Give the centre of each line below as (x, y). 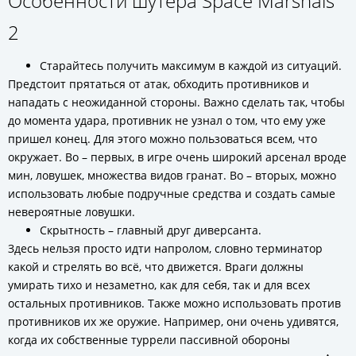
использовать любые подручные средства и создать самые (172, 193)
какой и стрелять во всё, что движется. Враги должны (156, 267)
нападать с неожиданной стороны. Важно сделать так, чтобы (176, 102)
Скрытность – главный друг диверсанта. (151, 230)
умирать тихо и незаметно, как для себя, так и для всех (159, 285)
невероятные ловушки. (72, 212)
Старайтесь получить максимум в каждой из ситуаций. (191, 66)
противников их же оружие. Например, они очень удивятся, (173, 321)
